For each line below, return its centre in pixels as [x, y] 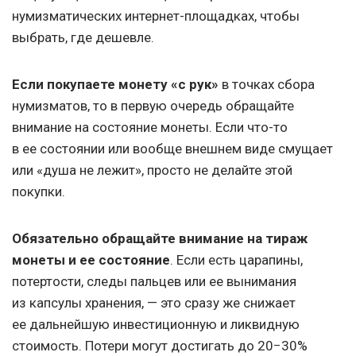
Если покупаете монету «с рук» [117, 85]
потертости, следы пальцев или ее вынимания [154, 282]
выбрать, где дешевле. [83, 38]
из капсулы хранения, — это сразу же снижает [154, 303]
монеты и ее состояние [91, 260]
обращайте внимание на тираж [203, 239]
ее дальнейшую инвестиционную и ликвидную [156, 325]
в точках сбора [268, 85]
